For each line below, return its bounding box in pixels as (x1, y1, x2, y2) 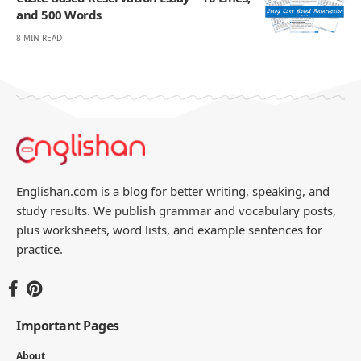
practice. (16, 240, 63, 257)
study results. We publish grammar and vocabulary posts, (16, 201, 336, 218)
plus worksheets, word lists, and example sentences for (16, 221, 322, 238)
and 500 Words (16, 6, 102, 23)
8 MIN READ (16, 31, 62, 44)
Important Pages (16, 316, 119, 334)
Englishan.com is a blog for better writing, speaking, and (16, 182, 330, 199)
